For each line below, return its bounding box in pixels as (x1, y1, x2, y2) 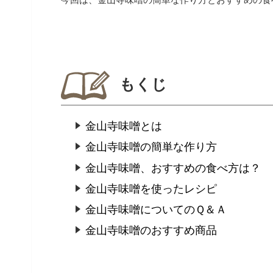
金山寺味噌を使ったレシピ (85, 182, 217, 195)
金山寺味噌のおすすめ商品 (85, 224, 217, 237)
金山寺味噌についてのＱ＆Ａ (85, 204, 227, 216)
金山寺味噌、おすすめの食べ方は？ (85, 161, 261, 174)
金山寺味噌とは (85, 120, 162, 133)
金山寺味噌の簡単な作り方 (85, 141, 217, 154)
